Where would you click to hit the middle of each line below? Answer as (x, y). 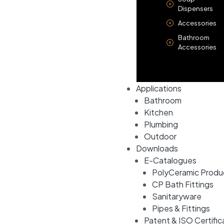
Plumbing (161, 124)
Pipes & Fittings (181, 208)
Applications (159, 88)
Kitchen (158, 112)
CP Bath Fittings (183, 184)
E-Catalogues (170, 160)
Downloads (157, 148)
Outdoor (160, 136)
